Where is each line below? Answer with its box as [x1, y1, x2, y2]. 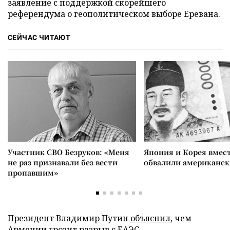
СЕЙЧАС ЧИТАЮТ [8, 33, 71, 42]
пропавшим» [8, 167, 58, 178]
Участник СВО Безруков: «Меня [8, 147, 129, 157]
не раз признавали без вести [8, 157, 118, 167]
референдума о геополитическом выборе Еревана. [8, 8, 220, 20]
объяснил [130, 213, 170, 224]
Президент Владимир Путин [8, 213, 130, 224]
